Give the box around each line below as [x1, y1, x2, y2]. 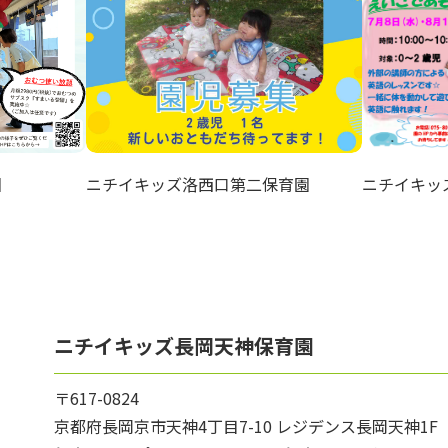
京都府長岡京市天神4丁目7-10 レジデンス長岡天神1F [54, 414, 438, 438]
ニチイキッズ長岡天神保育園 [54, 331, 314, 360]
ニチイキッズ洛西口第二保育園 [86, 172, 310, 196]
